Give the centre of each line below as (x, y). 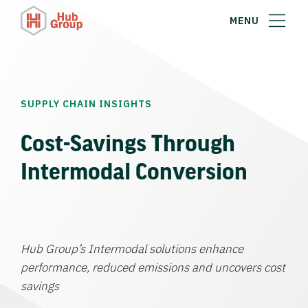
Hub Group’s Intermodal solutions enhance (132, 249)
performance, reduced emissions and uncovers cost (153, 267)
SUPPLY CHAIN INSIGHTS (86, 104)
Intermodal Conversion (134, 170)
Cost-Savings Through (128, 142)
